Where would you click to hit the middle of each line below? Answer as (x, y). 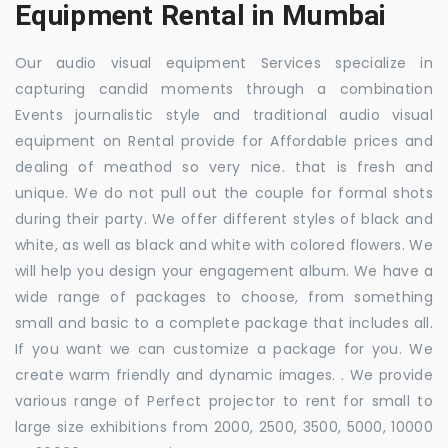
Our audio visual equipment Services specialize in (224, 62)
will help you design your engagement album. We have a (224, 270)
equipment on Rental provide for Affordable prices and (224, 140)
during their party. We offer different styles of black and (224, 218)
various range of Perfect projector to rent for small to (224, 400)
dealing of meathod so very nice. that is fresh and (224, 166)
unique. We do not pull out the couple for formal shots (224, 192)
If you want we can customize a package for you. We (224, 348)
